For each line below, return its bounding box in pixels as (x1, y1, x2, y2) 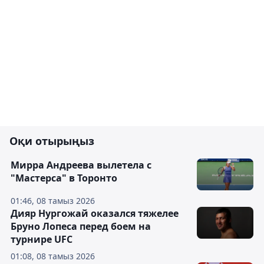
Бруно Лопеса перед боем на (11, 220, 151, 233)
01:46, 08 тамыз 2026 (11, 195, 95, 206)
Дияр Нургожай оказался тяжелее (11, 207, 179, 220)
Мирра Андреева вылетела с (11, 159, 151, 171)
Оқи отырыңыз (9, 134, 94, 148)
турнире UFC (11, 233, 72, 246)
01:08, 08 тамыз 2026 (11, 250, 95, 262)
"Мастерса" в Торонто (11, 171, 117, 184)
